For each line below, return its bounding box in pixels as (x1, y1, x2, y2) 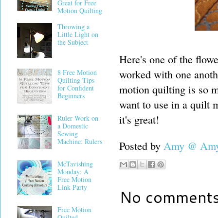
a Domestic (57, 121, 88, 131)
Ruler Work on (57, 113, 98, 123)
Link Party (57, 182, 87, 192)
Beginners (57, 91, 85, 101)
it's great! (119, 112, 159, 127)
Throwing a (57, 22, 90, 32)
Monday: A (57, 167, 89, 177)
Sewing (57, 129, 78, 139)
